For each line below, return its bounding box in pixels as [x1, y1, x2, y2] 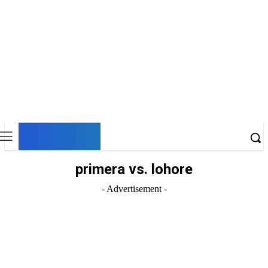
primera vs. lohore [75, 161, 193, 178]
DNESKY [23, 124, 96, 147]
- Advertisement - [101, 184, 167, 194]
